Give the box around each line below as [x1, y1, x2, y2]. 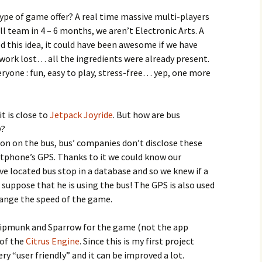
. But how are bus [113, 109, 180, 120]
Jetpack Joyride [50, 109, 113, 120]
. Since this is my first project [80, 235, 194, 247]
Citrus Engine [26, 235, 80, 247]
